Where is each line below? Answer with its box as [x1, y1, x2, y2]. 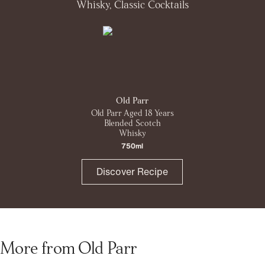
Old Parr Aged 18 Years [91, 106, 174, 118]
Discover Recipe [96, 164, 169, 179]
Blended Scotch [104, 117, 161, 128]
